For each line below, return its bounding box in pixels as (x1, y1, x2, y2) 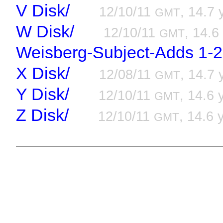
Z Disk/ (16, 106, 69, 124)
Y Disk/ (16, 85, 70, 104)
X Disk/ (16, 64, 70, 83)
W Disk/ (16, 22, 75, 41)
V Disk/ (16, 1, 70, 20)
